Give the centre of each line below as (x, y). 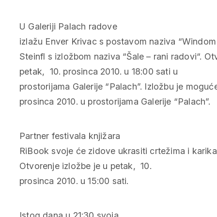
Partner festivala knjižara (70, 136)
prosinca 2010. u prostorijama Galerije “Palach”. (115, 101)
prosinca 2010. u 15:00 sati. (74, 181)
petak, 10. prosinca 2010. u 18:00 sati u (99, 71)
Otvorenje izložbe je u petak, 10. (85, 166)
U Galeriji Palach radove (68, 26)
